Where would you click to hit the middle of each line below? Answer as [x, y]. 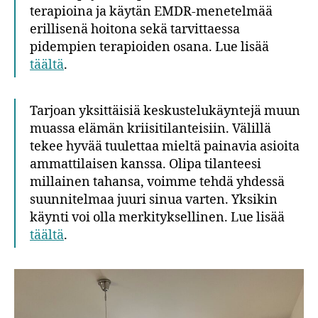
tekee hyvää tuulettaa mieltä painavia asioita [165, 146]
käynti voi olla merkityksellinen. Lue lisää [157, 217]
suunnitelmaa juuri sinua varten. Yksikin [154, 199]
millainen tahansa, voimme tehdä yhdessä [157, 182]
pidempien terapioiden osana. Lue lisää [149, 47]
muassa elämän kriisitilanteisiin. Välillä [150, 128]
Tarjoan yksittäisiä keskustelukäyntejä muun [165, 111]
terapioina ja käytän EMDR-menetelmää [151, 11]
